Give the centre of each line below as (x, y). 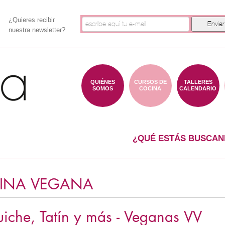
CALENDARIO (198, 88)
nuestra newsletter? (37, 30)
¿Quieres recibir (31, 20)
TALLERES (198, 82)
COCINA (150, 88)
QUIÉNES (102, 82)
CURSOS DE (150, 82)
